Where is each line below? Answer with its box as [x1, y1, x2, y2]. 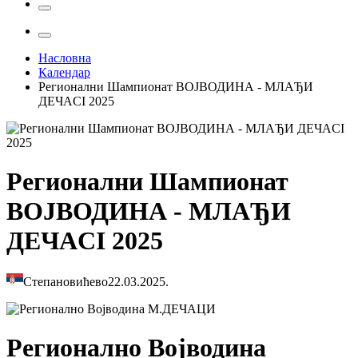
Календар [38, 66, 90, 79]
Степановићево [23, 274, 109, 288]
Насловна [38, 51, 91, 65]
